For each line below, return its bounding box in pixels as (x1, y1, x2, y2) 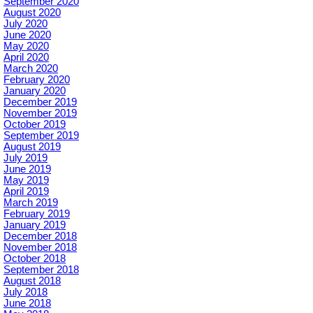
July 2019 (3, 152, 48, 164)
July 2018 (3, 286, 48, 298)
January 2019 (3, 219, 66, 231)
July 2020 (3, 18, 48, 30)
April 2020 (3, 52, 49, 64)
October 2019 (3, 119, 66, 131)
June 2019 (3, 163, 51, 175)
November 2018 (3, 242, 77, 254)
